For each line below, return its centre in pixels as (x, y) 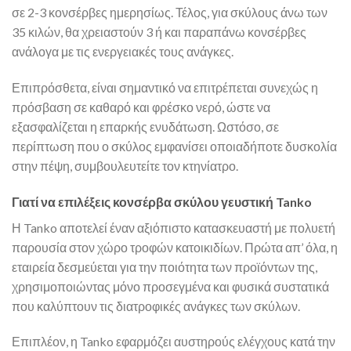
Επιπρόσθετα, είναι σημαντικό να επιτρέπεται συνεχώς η (165, 87)
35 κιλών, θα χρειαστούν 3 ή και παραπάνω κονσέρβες (159, 32)
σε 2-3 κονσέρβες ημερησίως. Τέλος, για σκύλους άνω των (170, 13)
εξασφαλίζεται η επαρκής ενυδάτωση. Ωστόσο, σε (145, 126)
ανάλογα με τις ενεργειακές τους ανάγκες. (123, 52)
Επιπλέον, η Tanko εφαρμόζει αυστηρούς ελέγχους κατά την (174, 342)
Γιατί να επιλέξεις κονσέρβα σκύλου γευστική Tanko (162, 201)
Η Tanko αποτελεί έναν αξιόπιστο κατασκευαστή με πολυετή (174, 227)
